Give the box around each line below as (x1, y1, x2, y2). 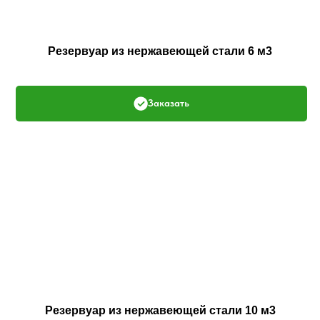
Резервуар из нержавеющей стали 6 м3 (48, 44, 272, 57)
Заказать (147, 97, 189, 109)
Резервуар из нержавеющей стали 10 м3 (44, 304, 276, 317)
